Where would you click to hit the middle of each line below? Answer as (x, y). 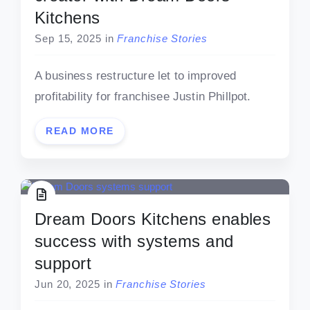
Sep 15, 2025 (68, 38)
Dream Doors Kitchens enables (153, 219)
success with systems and (134, 241)
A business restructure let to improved (136, 75)
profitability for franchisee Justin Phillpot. (143, 96)
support (63, 263)
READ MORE (80, 130)
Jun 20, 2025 (67, 284)
